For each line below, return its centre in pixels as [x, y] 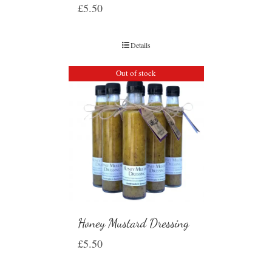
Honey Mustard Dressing [133, 223]
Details [140, 45]
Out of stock [136, 73]
